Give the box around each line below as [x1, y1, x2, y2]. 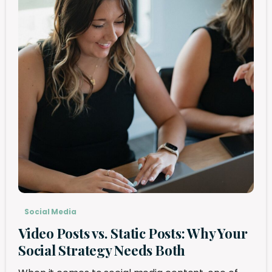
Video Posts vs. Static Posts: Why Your [18, 223, 248, 242]
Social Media [24, 206, 76, 217]
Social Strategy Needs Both [18, 240, 186, 259]
